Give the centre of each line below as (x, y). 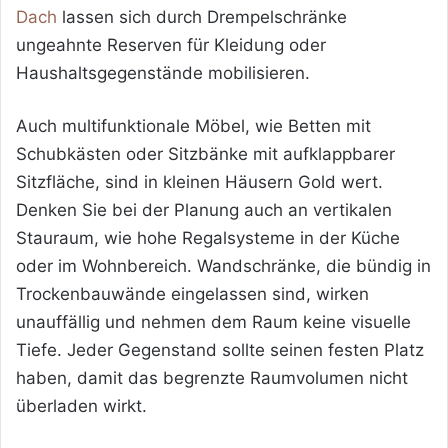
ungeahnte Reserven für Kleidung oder (171, 45)
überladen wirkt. (81, 406)
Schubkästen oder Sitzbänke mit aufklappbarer (205, 154)
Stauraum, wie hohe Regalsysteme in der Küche (208, 238)
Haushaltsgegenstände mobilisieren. (163, 73)
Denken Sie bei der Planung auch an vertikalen (204, 210)
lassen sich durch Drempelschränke (202, 17)
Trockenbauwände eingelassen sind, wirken (192, 294)
